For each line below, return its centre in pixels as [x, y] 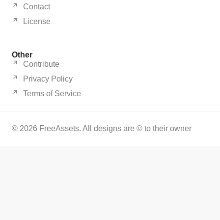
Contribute [41, 64]
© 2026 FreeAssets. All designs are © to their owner [102, 129]
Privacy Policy [48, 79]
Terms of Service [52, 94]
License [37, 22]
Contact [36, 7]
